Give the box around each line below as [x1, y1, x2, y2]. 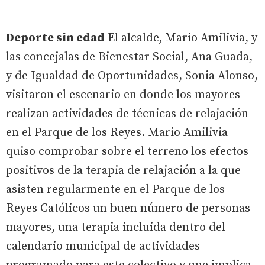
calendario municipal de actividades [6, 239, 200, 254]
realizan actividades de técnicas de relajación [6, 106, 248, 122]
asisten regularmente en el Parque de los [6, 182, 225, 198]
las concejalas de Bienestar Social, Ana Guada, [6, 50, 253, 65]
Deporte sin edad [6, 31, 105, 46]
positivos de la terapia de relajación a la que [6, 163, 241, 179]
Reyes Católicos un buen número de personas [6, 201, 250, 216]
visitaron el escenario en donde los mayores [6, 88, 240, 103]
